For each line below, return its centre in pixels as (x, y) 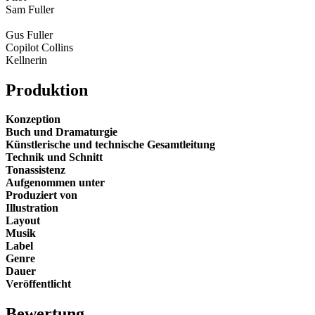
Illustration (32, 208)
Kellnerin (26, 60)
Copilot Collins (39, 47)
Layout (23, 221)
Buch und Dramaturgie (62, 132)
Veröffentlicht (38, 284)
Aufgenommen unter (55, 183)
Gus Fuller (29, 34)
